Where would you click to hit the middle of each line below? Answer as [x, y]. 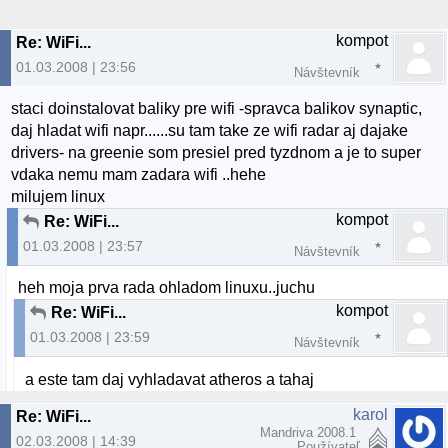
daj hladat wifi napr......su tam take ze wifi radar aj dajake [210, 131]
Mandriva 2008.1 [310, 432]
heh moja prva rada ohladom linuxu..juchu [167, 288]
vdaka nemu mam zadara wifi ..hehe [139, 175]
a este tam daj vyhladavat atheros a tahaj [170, 379]
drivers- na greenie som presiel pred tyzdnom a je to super [216, 153]
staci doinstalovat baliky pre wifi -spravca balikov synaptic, [217, 109]
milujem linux [58, 197]
